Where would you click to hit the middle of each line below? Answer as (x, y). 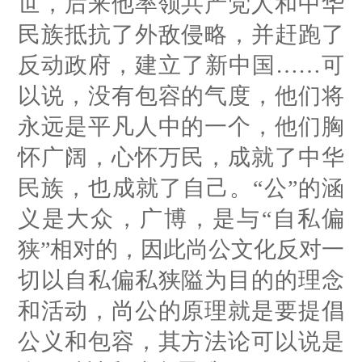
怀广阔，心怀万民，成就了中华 (181, 157)
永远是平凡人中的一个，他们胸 (181, 126)
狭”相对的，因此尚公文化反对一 (181, 249)
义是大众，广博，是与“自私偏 (181, 218)
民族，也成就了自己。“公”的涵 (181, 187)
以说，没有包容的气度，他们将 (181, 95)
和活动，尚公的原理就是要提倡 (181, 310)
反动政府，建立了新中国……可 (181, 65)
